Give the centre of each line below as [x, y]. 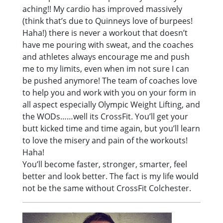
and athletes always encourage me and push [106, 56]
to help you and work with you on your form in [110, 92]
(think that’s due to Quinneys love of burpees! [108, 21]
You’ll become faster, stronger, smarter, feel [105, 164]
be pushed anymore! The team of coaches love [110, 80]
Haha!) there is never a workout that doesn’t [105, 33]
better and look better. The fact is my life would [111, 176]
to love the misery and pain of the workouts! [105, 140]
